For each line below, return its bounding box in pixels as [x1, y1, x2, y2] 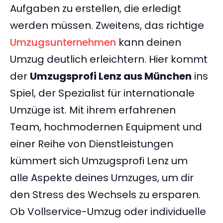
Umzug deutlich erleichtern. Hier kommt [10, 52, 208, 67]
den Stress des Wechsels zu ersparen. [10, 188, 201, 202]
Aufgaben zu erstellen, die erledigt [10, 1, 181, 16]
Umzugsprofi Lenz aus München [30, 69, 192, 84]
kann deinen [116, 35, 181, 50]
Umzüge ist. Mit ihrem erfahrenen [10, 103, 176, 117]
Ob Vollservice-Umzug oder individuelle [10, 205, 206, 219]
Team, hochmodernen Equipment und [10, 120, 202, 134]
